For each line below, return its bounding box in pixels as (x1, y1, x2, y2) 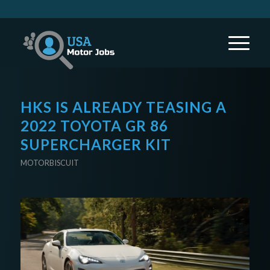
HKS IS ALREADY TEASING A (20, 98, 227, 116)
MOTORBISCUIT (20, 158, 79, 168)
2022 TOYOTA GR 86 (20, 117, 168, 134)
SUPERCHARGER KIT (20, 136, 171, 153)
